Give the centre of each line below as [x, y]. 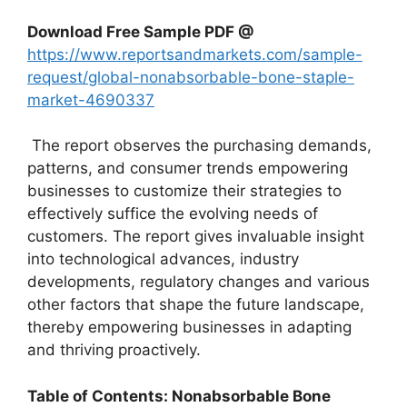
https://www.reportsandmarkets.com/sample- [195, 54]
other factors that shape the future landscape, [196, 304]
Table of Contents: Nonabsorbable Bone [179, 396]
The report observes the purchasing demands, [199, 145]
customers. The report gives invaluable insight [196, 236]
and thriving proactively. [114, 350]
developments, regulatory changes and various [199, 282]
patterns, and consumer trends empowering [188, 168]
